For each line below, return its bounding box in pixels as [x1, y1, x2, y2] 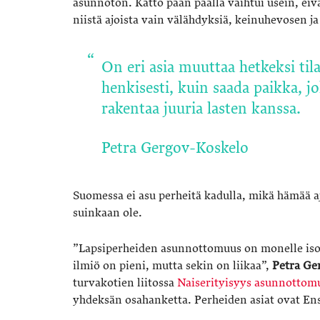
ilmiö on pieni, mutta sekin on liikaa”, [73, 259, 272, 274]
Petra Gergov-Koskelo [101, 139, 249, 158]
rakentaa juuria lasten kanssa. [101, 100, 301, 119]
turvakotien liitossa [73, 276, 177, 291]
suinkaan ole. [73, 206, 142, 221]
